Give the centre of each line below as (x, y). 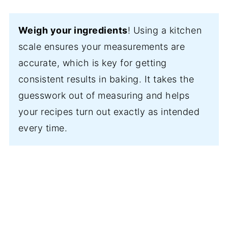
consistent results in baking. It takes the (106, 79)
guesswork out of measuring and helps (104, 96)
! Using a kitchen (165, 31)
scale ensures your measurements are (102, 47)
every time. (43, 128)
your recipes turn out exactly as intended (109, 112)
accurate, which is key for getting (92, 63)
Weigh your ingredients (73, 31)
